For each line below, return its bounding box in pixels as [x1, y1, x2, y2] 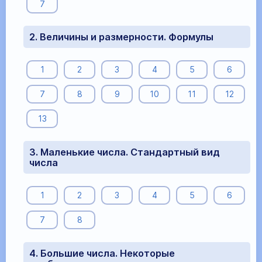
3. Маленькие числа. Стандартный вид [29, 146, 220, 158]
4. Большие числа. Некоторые [29, 247, 175, 259]
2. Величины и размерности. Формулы [29, 31, 213, 43]
